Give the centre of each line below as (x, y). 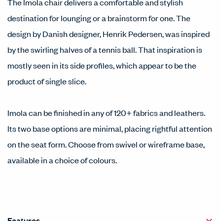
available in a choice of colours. (62, 160)
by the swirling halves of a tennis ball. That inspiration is (105, 49)
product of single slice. (47, 81)
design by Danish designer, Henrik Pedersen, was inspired (109, 34)
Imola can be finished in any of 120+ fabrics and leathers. (106, 112)
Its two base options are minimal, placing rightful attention (110, 128)
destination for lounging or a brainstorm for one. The (99, 18)
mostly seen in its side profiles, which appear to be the (102, 65)
